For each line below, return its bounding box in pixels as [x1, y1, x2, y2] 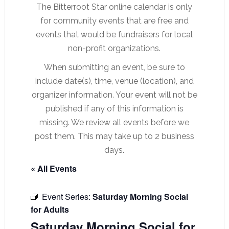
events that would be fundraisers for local [36, 30, 193, 39]
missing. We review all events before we [39, 118, 190, 127]
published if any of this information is [45, 104, 184, 113]
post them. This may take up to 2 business [34, 131, 194, 141]
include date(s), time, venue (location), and [35, 76, 194, 86]
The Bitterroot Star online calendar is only [36, 2, 193, 12]
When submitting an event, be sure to [43, 62, 185, 72]
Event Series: [41, 191, 93, 202]
